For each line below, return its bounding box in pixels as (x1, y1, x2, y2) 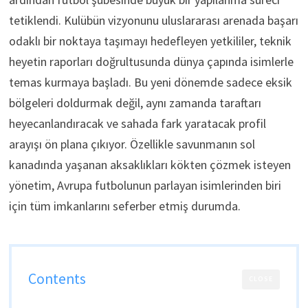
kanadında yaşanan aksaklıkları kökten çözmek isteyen (8, 157, 291, 173)
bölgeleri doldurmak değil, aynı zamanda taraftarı (8, 95, 261, 111)
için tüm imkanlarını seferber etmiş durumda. (8, 198, 241, 214)
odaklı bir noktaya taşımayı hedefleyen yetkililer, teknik (8, 33, 291, 49)
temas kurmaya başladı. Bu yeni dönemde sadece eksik (8, 74, 292, 91)
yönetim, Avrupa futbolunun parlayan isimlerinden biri (8, 177, 281, 194)
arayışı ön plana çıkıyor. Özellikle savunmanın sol (8, 136, 255, 153)
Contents (27, 269, 86, 289)
